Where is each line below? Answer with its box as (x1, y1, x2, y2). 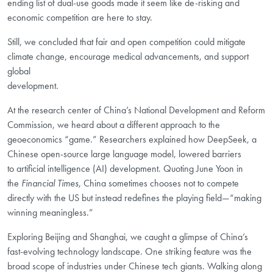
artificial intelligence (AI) (16, 162, 107, 175)
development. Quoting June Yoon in (110, 162, 243, 175)
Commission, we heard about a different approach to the (7, 118, 220, 132)
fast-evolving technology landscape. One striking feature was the (7, 245, 252, 258)
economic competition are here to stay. (7, 11, 152, 24)
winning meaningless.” (7, 206, 93, 219)
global (7, 65, 30, 78)
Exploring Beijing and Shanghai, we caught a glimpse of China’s (7, 230, 248, 244)
